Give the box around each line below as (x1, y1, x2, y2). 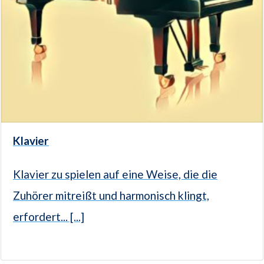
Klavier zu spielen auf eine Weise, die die (13, 167, 217, 181)
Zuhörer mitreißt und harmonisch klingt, (13, 189, 209, 203)
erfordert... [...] (13, 210, 84, 224)
